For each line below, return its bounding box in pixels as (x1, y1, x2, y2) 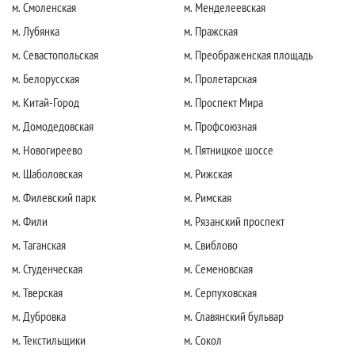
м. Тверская (12, 284, 63, 300)
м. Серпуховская (184, 284, 257, 300)
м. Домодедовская (12, 117, 94, 134)
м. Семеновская (184, 260, 253, 277)
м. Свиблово (184, 236, 238, 253)
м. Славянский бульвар (184, 307, 284, 324)
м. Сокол (184, 331, 222, 348)
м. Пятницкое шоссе (184, 141, 273, 158)
